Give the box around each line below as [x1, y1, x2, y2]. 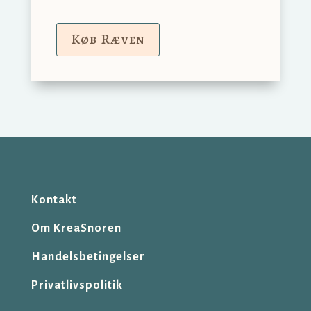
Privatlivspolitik [31, 278, 123, 292]
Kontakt [31, 193, 77, 206]
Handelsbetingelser [31, 250, 145, 263]
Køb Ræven [70, 29, 145, 49]
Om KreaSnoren [31, 221, 121, 235]
